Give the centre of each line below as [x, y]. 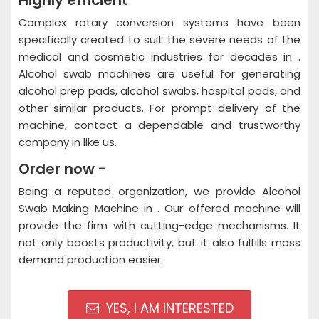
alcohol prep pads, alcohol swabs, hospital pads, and [159, 91]
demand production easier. [91, 260]
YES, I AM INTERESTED [168, 308]
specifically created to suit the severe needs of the [159, 40]
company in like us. [68, 142]
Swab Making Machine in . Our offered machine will [159, 208]
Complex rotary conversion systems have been [159, 22]
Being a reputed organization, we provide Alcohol [159, 191]
